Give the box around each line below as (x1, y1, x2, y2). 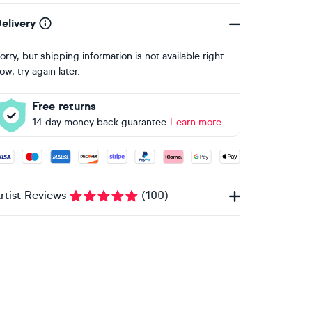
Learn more (169, 116, 221, 128)
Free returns (31, 100, 96, 113)
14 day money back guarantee (31, 116, 166, 128)
